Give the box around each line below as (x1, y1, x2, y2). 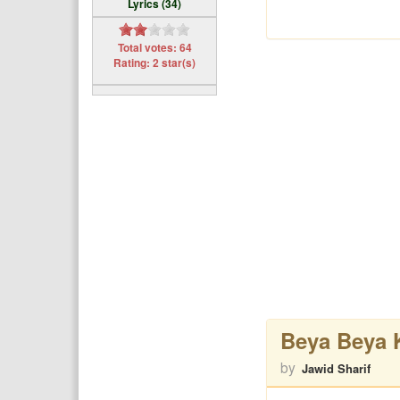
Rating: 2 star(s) (113, 54, 196, 71)
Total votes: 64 (117, 39, 192, 55)
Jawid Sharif (301, 360, 371, 377)
